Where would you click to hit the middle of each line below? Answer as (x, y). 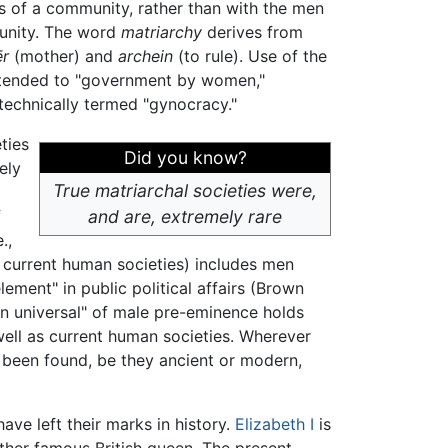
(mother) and (63, 56)
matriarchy (161, 32)
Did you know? (185, 158)
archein (145, 56)
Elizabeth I (274, 424)
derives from (252, 32)
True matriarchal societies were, (185, 191)
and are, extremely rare (185, 217)
